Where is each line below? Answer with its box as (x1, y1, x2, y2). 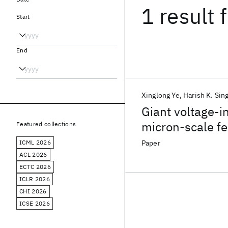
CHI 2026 (19, 187, 47, 195)
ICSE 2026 (19, 199, 50, 207)
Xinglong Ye (141, 91, 180, 100)
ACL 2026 (19, 151, 47, 158)
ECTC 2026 (19, 163, 51, 170)
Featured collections (16, 120, 76, 128)
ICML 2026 (19, 138, 51, 146)
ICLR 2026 (19, 175, 50, 183)
